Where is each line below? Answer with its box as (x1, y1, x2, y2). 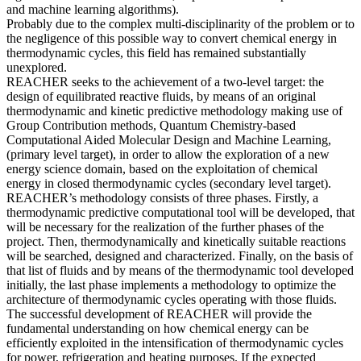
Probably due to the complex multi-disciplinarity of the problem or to (6, 16, 355, 31)
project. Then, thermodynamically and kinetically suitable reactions (6, 234, 346, 248)
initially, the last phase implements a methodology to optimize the (6, 277, 336, 292)
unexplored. (6, 60, 67, 74)
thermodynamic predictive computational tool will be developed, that (6, 205, 355, 219)
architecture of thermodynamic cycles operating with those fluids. (6, 292, 337, 306)
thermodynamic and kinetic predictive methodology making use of (6, 103, 342, 118)
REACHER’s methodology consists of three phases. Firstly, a (6, 190, 318, 205)
